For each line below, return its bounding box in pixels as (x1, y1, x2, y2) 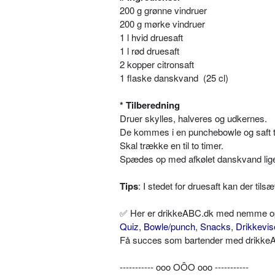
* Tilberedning (120, 98, 180, 112)
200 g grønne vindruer (120, 4, 209, 17)
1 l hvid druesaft (120, 31, 185, 44)
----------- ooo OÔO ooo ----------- (120, 260, 249, 274)
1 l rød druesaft (120, 44, 182, 58)
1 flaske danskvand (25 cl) (120, 71, 228, 85)
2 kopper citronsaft (120, 58, 196, 71)
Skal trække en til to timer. (120, 139, 223, 152)
